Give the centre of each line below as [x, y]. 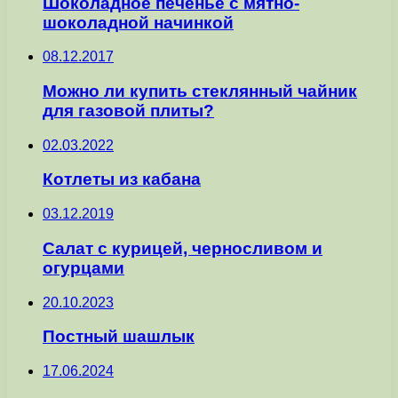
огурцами [84, 267]
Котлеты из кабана [122, 179]
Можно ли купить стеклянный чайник [200, 91]
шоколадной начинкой [138, 22]
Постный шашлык [119, 337]
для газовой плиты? [128, 110]
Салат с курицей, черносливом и [183, 248]
